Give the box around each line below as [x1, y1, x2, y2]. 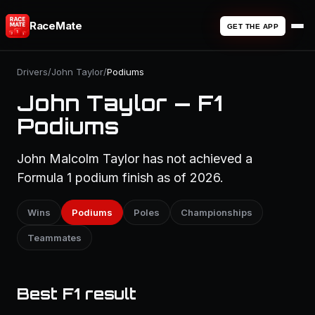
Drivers [17, 66, 48, 77]
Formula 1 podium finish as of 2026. [17, 170, 224, 185]
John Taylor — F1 [17, 90, 222, 116]
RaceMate [30, 19, 82, 32]
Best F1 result [17, 284, 136, 303]
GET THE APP [226, 22, 278, 30]
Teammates [27, 232, 82, 243]
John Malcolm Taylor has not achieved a [17, 151, 252, 166]
